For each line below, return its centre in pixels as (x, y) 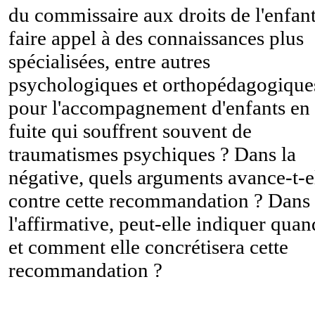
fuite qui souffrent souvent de (130, 130)
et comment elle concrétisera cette (148, 246)
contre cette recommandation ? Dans (159, 200)
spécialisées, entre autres (109, 61)
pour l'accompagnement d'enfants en (159, 107)
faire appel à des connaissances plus (156, 38)
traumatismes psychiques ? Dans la (152, 154)
